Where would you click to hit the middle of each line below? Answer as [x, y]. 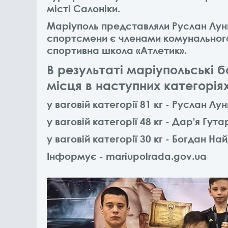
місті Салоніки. [83, 8]
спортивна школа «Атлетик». [117, 50]
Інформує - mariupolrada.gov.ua [127, 156]
